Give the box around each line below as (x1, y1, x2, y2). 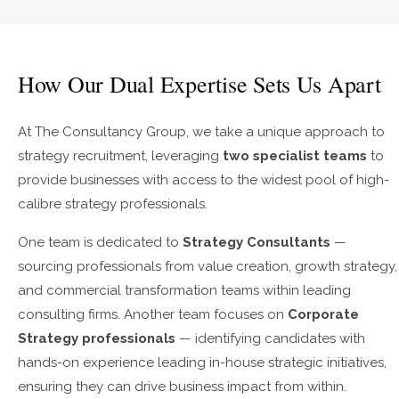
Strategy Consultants (183, 234, 330, 250)
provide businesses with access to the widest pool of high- (18, 172, 389, 188)
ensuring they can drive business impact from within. (18, 379, 346, 395)
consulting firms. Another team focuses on (18, 306, 288, 322)
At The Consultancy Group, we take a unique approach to (18, 124, 385, 140)
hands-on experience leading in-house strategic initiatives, (18, 354, 387, 370)
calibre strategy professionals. (18, 196, 208, 212)
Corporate (288, 306, 359, 322)
